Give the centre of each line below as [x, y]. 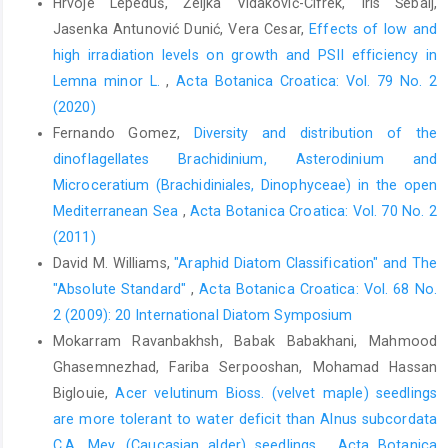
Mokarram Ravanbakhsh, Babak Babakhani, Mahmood [245, 341]
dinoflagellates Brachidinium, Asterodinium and [245, 159]
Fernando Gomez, [123, 133]
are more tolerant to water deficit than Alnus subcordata [245, 419]
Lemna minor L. [110, 81]
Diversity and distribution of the [315, 133]
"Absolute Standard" [122, 289]
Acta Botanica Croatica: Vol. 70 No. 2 [313, 211]
